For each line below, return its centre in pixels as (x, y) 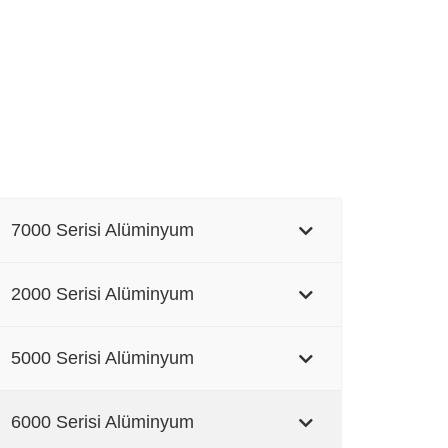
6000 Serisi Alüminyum (102, 422)
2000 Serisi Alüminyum (102, 294)
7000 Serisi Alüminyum (102, 230)
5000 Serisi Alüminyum (102, 358)
